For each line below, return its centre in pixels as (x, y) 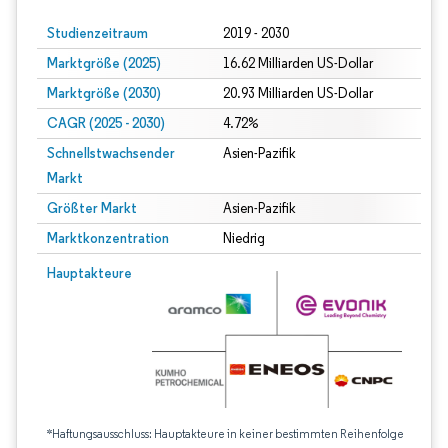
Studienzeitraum (97, 33)
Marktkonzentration (108, 238)
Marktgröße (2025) (104, 63)
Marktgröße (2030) (104, 93)
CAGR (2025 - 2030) (106, 123)
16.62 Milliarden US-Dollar (297, 63)
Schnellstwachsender (111, 153)
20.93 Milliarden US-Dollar (297, 93)
